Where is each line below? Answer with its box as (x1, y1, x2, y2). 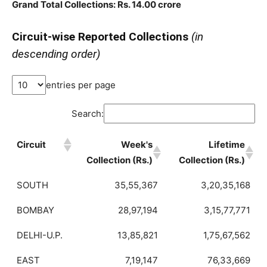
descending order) (12, 46, 100, 61)
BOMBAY (17, 204, 54, 216)
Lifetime (209, 139, 246, 151)
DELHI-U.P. (17, 229, 63, 241)
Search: (72, 107, 104, 119)
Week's (121, 139, 153, 151)
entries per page (46, 79, 116, 91)
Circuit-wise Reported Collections (12, 29, 191, 44)
